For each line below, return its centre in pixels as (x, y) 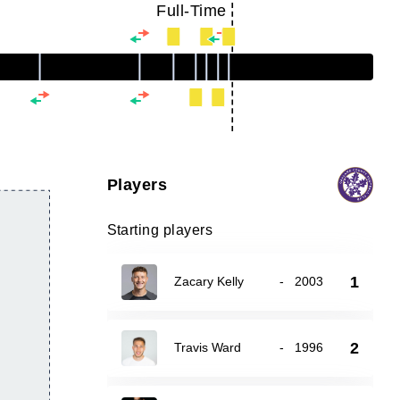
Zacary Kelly (208, 281)
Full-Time (192, 11)
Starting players (160, 230)
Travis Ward (207, 347)
